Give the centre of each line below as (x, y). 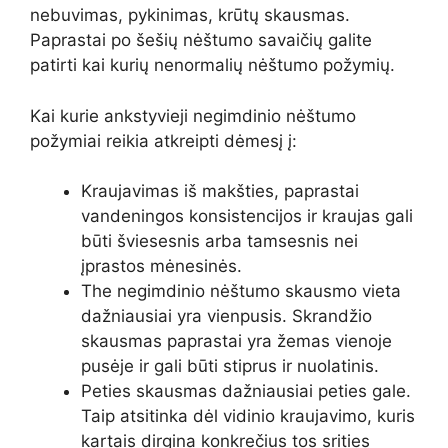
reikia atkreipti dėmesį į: (199, 140)
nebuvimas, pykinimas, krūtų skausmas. (190, 15)
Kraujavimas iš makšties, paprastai (220, 191)
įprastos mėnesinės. (161, 266)
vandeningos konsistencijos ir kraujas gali (247, 216)
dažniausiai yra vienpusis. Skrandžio (226, 316)
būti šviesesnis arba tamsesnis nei (219, 241)
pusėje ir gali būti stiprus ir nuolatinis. (230, 366)
